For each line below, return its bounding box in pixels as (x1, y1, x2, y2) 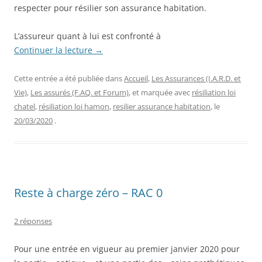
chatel (14, 101, 35, 112)
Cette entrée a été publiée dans (14, 73, 124, 84)
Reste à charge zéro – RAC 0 (14, 184, 163, 201)
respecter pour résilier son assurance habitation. (14, 2, 206, 13)
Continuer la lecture (14, 44, 95, 56)
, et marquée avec (129, 87, 192, 98)
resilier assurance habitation (113, 101, 211, 112)
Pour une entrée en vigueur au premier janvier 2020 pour (14, 243, 240, 254)
